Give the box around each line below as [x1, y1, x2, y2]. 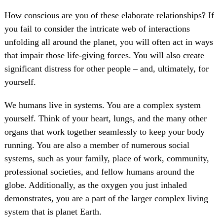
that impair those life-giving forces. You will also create [4, 50, 204, 61]
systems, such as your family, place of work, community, [4, 153, 209, 164]
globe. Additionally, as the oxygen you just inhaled [4, 180, 187, 190]
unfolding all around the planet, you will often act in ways [4, 37, 213, 47]
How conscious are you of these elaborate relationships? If [4, 10, 214, 21]
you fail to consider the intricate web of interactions [4, 24, 190, 34]
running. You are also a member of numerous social [4, 140, 189, 150]
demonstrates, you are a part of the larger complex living [4, 193, 208, 204]
